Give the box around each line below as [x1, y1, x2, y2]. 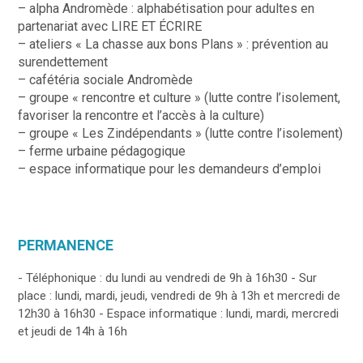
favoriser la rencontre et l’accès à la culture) [18, 107, 265, 123]
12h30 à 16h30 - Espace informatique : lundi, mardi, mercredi [18, 305, 340, 321]
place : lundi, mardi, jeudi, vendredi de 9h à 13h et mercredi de [18, 288, 341, 303]
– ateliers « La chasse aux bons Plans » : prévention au [18, 36, 329, 52]
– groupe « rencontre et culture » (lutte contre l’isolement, [18, 89, 341, 105]
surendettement [18, 53, 109, 70]
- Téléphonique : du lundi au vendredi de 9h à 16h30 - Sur [18, 270, 318, 285]
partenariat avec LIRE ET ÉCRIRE [18, 18, 203, 34]
